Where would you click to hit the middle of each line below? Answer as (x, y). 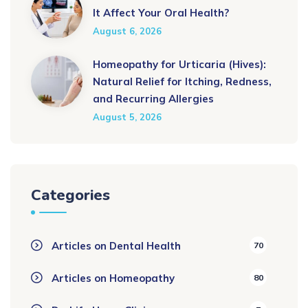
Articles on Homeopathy (113, 278)
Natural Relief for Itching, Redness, (182, 82)
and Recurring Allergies (153, 99)
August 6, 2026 (127, 31)
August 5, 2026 (127, 117)
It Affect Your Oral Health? (161, 13)
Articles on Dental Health (116, 246)
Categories (70, 196)
